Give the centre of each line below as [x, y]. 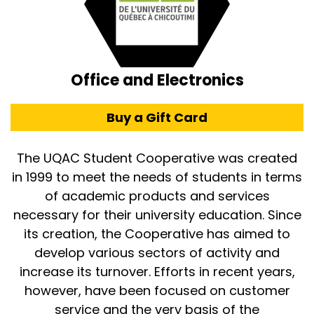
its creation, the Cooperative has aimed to [157, 234]
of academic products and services [157, 196]
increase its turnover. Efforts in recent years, [157, 272]
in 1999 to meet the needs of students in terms [157, 177]
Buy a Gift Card [157, 118]
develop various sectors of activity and [157, 253]
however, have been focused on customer [157, 291]
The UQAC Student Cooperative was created [157, 158]
